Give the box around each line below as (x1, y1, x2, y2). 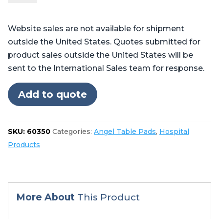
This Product (75, 191, 140, 203)
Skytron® (7, 56, 44, 66)
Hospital (159, 127, 189, 136)
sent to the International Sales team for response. (8, 63, 204, 73)
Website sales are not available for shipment (8, 23, 184, 33)
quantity (7, 96, 40, 106)
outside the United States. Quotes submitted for (8, 37, 200, 46)
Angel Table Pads (94, 127, 156, 136)
